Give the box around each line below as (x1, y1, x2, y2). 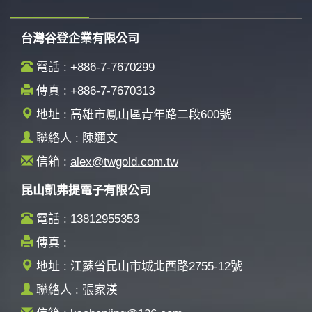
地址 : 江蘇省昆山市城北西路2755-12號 (33, 260, 242, 274)
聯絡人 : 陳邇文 (33, 132, 118, 146)
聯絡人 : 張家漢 (33, 283, 118, 297)
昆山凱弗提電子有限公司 (21, 184, 151, 198)
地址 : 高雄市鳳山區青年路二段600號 (33, 108, 231, 122)
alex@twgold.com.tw (70, 155, 178, 169)
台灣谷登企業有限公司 (21, 32, 139, 46)
